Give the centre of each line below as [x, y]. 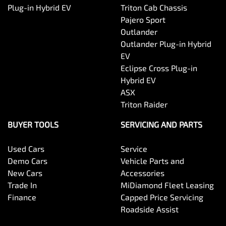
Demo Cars [27, 160]
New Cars [25, 173]
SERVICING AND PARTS [161, 124]
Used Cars [26, 148]
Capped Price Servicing [162, 197]
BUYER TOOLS [33, 124]
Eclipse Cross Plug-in [159, 68]
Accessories [143, 173]
